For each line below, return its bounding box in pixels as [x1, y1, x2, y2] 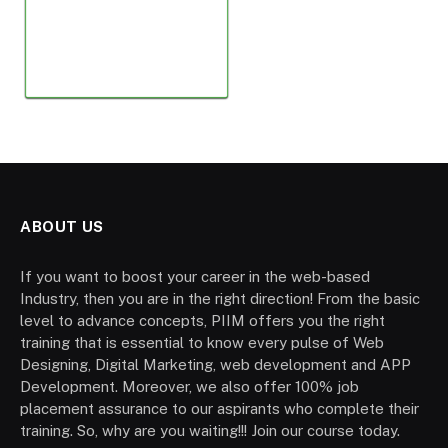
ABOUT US [20, 218, 104, 235]
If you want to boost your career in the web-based [20, 268, 370, 285]
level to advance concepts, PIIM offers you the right [20, 312, 385, 329]
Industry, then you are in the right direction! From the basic [20, 290, 420, 307]
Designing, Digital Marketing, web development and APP [20, 356, 411, 373]
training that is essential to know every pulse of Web [20, 334, 384, 351]
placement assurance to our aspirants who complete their [20, 400, 419, 417]
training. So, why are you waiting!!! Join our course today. [20, 422, 400, 439]
